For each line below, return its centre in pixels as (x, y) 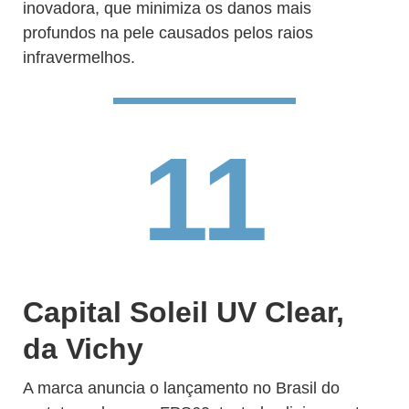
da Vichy (83, 349)
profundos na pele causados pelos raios (168, 33)
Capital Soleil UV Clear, (184, 312)
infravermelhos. (79, 58)
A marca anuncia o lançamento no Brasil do (181, 388)
